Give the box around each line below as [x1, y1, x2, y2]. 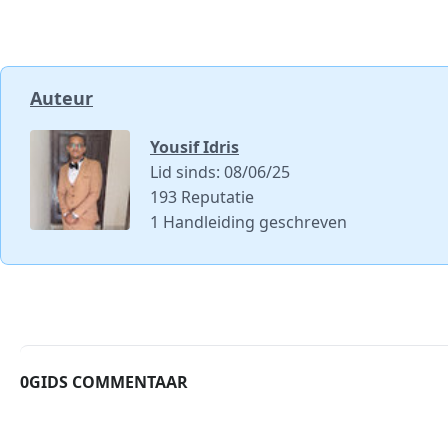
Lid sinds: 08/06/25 [150, 160, 290, 183]
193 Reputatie [150, 185, 254, 208]
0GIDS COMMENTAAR [20, 370, 188, 393]
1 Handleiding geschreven [150, 210, 347, 233]
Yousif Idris [150, 135, 239, 158]
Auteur [30, 85, 93, 110]
